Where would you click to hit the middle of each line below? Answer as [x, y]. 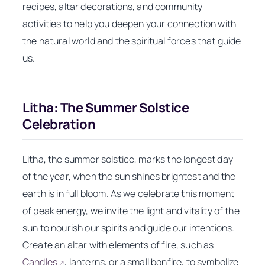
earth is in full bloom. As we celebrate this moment [129, 194]
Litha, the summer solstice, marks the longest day [128, 159]
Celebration [59, 125]
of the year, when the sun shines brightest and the [129, 177]
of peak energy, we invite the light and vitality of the [131, 211]
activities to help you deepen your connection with [130, 24]
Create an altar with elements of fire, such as [118, 245]
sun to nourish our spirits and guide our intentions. [129, 228]
